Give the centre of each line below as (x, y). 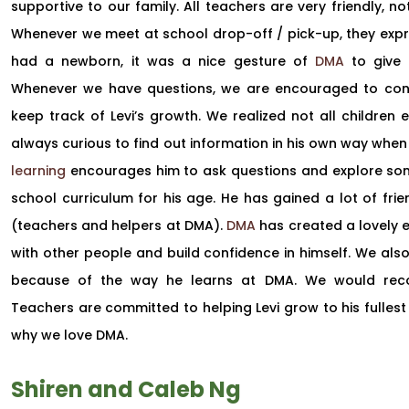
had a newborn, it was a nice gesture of (163, 62)
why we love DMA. (69, 336)
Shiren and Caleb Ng (126, 390)
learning (38, 171)
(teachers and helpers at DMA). (119, 226)
